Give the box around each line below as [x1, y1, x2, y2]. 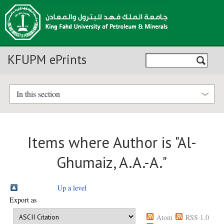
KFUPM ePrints [7, 51, 86, 67]
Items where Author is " [27, 132, 177, 153]
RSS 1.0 [185, 212, 209, 222]
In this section [16, 88, 60, 99]
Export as [9, 195, 37, 205]
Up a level [57, 182, 87, 192]
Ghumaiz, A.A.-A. [56, 152, 162, 173]
